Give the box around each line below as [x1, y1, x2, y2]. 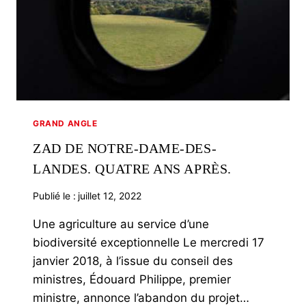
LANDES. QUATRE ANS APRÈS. [33, 161, 232, 176]
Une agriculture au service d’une [33, 217, 209, 231]
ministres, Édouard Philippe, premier [33, 272, 231, 286]
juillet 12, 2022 [78, 189, 142, 201]
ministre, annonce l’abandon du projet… [33, 290, 249, 305]
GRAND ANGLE [33, 117, 98, 128]
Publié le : [33, 189, 76, 201]
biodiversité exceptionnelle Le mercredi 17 [33, 235, 264, 249]
